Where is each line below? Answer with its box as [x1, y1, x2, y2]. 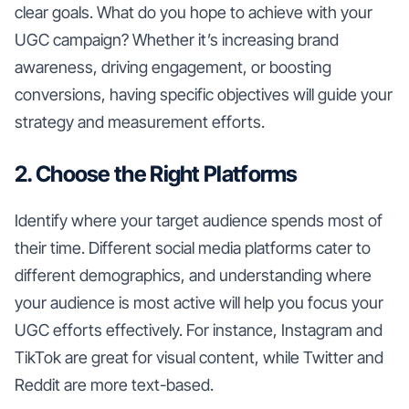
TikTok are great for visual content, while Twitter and [15, 347, 383, 367]
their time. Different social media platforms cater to [15, 237, 371, 257]
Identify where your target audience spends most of [15, 210, 383, 230]
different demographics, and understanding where [15, 265, 372, 285]
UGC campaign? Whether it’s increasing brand [15, 29, 339, 49]
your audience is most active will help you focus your [15, 292, 383, 312]
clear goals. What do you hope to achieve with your [15, 2, 372, 22]
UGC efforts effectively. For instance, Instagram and [15, 320, 383, 340]
